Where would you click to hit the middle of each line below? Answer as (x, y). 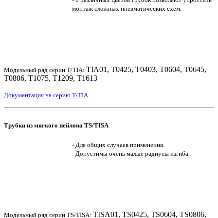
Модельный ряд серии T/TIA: (45, 70)
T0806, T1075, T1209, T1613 (51, 78)
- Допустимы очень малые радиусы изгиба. (131, 154)
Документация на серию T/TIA (46, 95)
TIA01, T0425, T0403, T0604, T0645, (146, 69)
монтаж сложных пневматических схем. (127, 8)
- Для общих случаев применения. (118, 145)
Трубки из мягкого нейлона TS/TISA (56, 126)
